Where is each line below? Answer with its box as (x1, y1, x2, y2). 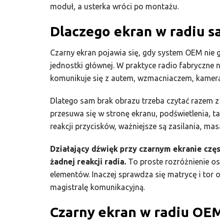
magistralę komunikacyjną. (50, 182, 145, 192)
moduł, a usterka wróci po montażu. (50, 2, 179, 11)
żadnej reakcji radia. (50, 157, 126, 166)
